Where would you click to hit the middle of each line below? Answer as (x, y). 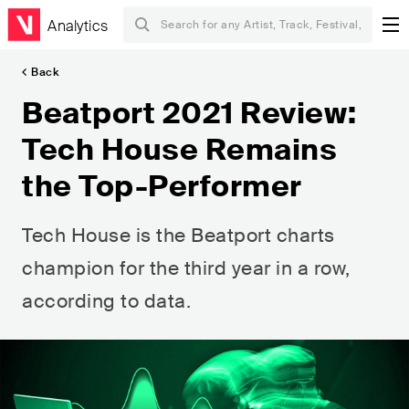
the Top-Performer (162, 186)
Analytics (78, 26)
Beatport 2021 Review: (189, 113)
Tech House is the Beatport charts (178, 236)
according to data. (106, 301)
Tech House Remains (179, 150)
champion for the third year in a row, (186, 268)
